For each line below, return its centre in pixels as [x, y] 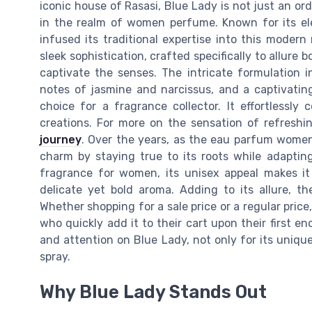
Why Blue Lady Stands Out [153, 291]
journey [61, 140]
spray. [55, 257]
